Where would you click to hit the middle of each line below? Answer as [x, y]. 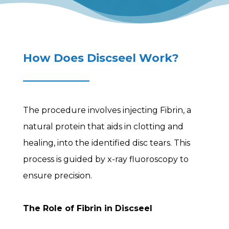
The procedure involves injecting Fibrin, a [107, 110]
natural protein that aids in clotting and [103, 126]
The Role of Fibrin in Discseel [87, 208]
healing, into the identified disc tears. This [106, 143]
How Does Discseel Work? [101, 58]
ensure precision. [57, 175]
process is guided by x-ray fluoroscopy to [106, 159]
